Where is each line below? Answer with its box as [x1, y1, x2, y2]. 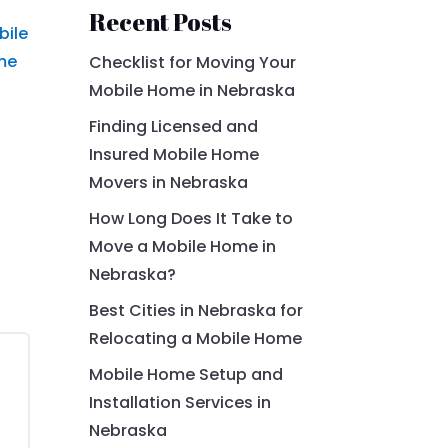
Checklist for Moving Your [89, 50, 297, 74]
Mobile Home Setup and [89, 362, 284, 386]
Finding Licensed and [89, 114, 259, 138]
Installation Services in [89, 390, 272, 414]
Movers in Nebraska [89, 170, 249, 194]
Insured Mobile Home [89, 142, 260, 166]
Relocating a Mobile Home [89, 326, 303, 350]
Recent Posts [89, 5, 233, 38]
